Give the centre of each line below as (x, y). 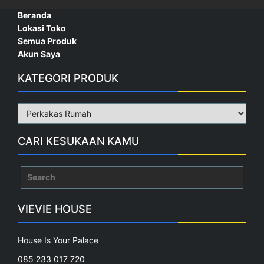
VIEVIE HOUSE (55, 209)
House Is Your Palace (58, 240)
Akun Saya (39, 54)
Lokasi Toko (42, 28)
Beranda (34, 15)
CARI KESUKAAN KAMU (78, 141)
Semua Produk (47, 41)
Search (34, 172)
